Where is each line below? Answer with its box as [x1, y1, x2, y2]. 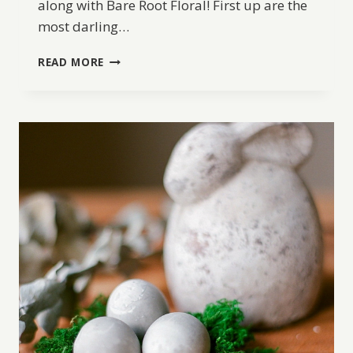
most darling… [38, 17, 129, 35]
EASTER [103, 66, 146, 82]
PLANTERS [103, 99, 163, 115]
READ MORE [38, 54, 105, 69]
